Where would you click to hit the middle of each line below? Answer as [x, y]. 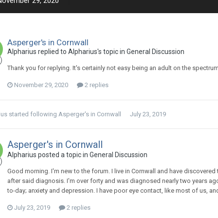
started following [33, 114]
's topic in [112, 52]
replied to [52, 52]
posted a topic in [63, 155]
